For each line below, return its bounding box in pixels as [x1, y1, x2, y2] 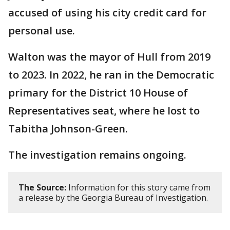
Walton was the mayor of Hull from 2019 [8, 50, 210, 64]
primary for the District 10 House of [8, 86, 188, 100]
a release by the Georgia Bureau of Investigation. [18, 192, 208, 204]
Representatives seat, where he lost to [8, 104, 200, 118]
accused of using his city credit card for [8, 6, 206, 20]
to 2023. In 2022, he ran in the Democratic [8, 68, 214, 82]
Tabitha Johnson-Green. [8, 122, 128, 136]
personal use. [8, 24, 75, 38]
